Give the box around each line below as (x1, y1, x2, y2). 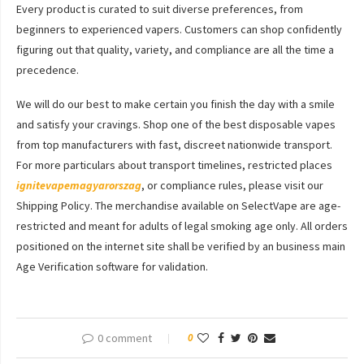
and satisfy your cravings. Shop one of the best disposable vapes (16, 117, 336, 132)
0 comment (97, 331, 152, 345)
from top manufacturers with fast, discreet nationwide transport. (16, 137, 332, 152)
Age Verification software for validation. (16, 259, 208, 274)
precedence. (16, 63, 79, 77)
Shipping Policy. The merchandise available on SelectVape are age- (16, 198, 340, 213)
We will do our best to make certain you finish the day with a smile (16, 97, 335, 111)
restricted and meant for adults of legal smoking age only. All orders (16, 219, 348, 233)
